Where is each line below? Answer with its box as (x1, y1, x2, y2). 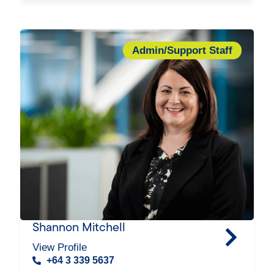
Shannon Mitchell (32, 218, 126, 235)
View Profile (32, 242, 87, 253)
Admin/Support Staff (131, 45, 232, 56)
